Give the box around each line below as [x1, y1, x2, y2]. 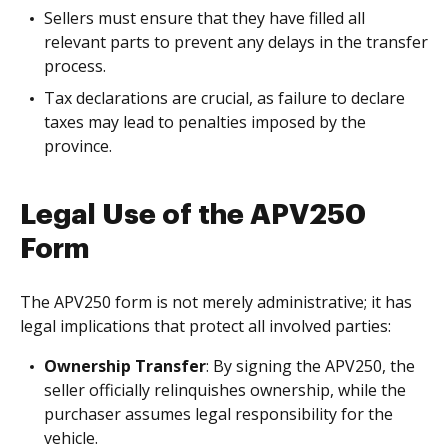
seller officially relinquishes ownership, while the [44, 379, 406, 401]
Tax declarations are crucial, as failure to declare [44, 87, 405, 109]
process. [44, 55, 106, 77]
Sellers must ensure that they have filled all [44, 7, 365, 29]
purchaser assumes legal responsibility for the [44, 403, 393, 425]
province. [44, 135, 112, 157]
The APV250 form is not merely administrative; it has [20, 291, 412, 313]
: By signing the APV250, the [206, 355, 415, 377]
